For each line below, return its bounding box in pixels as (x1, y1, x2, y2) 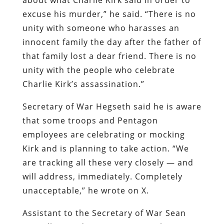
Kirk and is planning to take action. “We (22, 142, 189, 154)
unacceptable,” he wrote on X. (22, 184, 151, 196)
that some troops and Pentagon (22, 114, 158, 126)
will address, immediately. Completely (22, 170, 182, 182)
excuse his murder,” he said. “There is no (22, 8, 196, 19)
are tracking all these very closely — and (22, 156, 193, 168)
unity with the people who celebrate (22, 64, 175, 75)
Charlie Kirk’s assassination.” (22, 78, 144, 89)
